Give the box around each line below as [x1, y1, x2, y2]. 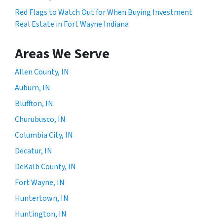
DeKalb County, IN [15, 161, 76, 173]
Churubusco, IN [15, 114, 66, 125]
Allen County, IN [15, 67, 69, 78]
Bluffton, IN [15, 98, 53, 110]
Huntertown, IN [15, 193, 69, 204]
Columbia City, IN [15, 130, 73, 141]
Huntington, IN [15, 209, 67, 220]
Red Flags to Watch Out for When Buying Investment [15, 7, 192, 18]
